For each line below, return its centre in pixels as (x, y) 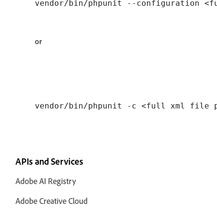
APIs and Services (49, 161)
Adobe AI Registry (46, 181)
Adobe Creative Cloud (52, 201)
